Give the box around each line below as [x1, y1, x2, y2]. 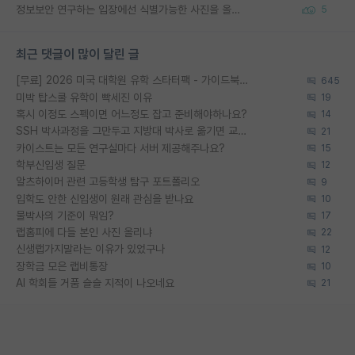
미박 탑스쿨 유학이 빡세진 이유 [16, 90, 152, 104]
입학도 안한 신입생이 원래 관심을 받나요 [16, 192, 193, 205]
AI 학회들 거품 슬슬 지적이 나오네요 [16, 277, 174, 290]
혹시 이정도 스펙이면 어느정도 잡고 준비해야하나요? [16, 107, 247, 120]
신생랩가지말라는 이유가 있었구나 [16, 242, 165, 256]
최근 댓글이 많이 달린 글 [16, 47, 139, 63]
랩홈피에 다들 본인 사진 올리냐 [16, 226, 152, 239]
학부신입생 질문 [16, 158, 86, 171]
